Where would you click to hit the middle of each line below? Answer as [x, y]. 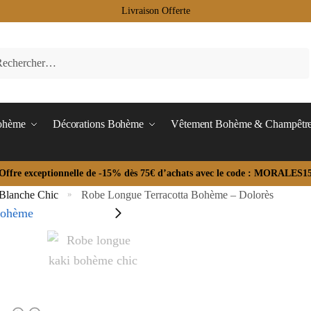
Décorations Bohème [98, 124]
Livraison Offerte [155, 11]
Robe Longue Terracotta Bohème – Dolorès [178, 194]
